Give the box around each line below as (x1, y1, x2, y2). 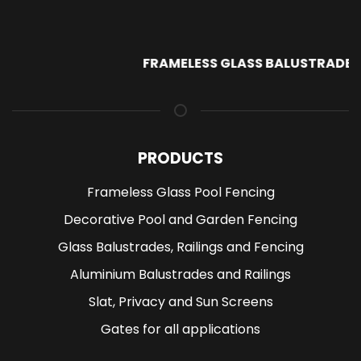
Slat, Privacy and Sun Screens (88, 292, 273, 311)
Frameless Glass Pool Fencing (86, 182, 275, 201)
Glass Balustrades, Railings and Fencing (57, 237, 304, 256)
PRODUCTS (138, 147, 223, 169)
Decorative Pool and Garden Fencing (64, 210, 297, 229)
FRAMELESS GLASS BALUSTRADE (139, 53, 349, 73)
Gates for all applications (101, 319, 260, 338)
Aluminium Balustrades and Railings (70, 264, 291, 284)
